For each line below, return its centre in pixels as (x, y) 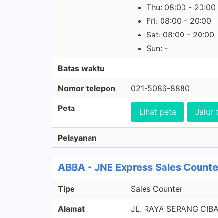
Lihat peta (158, 112)
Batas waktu (81, 68)
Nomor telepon (87, 88)
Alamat (71, 209)
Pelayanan (77, 138)
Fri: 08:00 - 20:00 (179, 21)
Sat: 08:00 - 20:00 (180, 35)
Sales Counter (157, 189)
